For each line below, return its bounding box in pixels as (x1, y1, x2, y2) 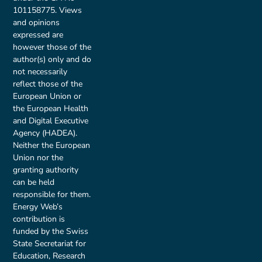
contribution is (13, 213, 65, 225)
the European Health (13, 103, 89, 115)
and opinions (13, 17, 60, 29)
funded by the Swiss (13, 226, 89, 237)
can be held (13, 177, 55, 188)
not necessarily (13, 66, 68, 78)
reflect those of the (13, 78, 83, 90)
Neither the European (13, 140, 91, 151)
